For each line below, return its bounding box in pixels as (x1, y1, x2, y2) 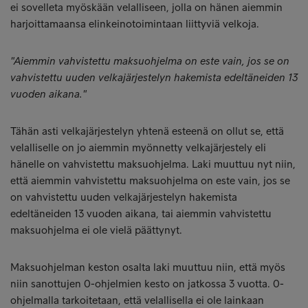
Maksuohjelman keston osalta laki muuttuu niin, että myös (10, 261, 285, 274)
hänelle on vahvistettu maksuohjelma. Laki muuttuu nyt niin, (10, 157, 296, 170)
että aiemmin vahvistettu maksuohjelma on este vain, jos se (10, 174, 290, 187)
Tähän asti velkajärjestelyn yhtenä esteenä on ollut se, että (10, 124, 284, 137)
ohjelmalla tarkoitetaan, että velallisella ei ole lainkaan (10, 294, 264, 307)
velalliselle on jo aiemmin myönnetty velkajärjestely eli (10, 141, 266, 154)
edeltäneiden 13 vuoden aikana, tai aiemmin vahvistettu (10, 207, 272, 220)
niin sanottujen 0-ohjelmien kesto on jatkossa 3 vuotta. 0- (10, 277, 284, 290)
